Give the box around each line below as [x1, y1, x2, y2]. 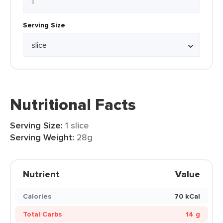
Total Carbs [23, 209, 62, 219]
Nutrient [23, 168, 60, 181]
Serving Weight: [10, 131, 74, 144]
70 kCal [174, 191, 200, 201]
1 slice [65, 119, 89, 131]
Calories [23, 191, 51, 201]
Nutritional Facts [10, 93, 136, 116]
